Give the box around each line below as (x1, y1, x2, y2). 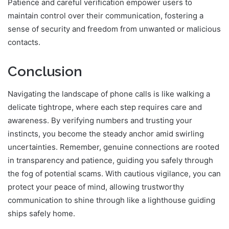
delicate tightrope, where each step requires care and (8, 102, 202, 112)
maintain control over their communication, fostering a (8, 10, 203, 20)
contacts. (8, 37, 40, 47)
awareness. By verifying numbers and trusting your (8, 116, 192, 126)
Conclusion (8, 63, 82, 79)
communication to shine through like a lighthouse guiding (8, 195, 215, 205)
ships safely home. (8, 209, 75, 219)
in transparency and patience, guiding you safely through (8, 155, 213, 166)
